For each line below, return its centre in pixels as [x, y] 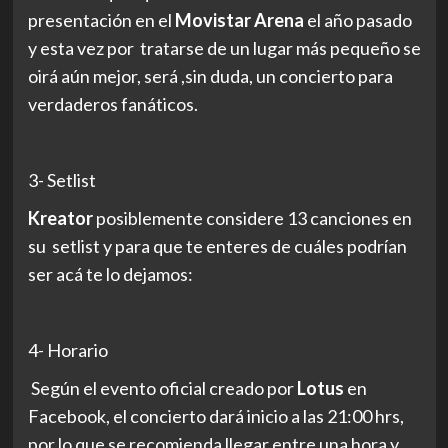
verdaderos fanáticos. [112, 103]
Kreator [60, 217]
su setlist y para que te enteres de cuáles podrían [217, 245]
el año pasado [359, 19]
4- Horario [67, 349]
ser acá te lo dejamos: [110, 273]
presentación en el [101, 19]
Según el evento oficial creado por [162, 387]
